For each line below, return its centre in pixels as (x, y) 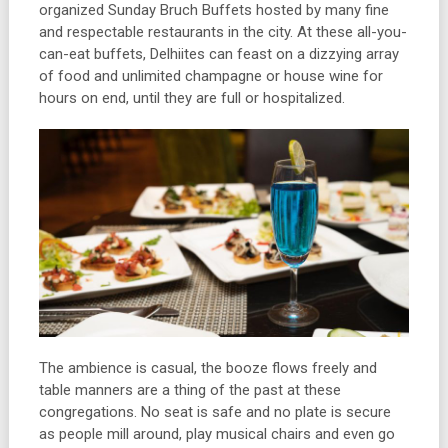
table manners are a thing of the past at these (189, 390)
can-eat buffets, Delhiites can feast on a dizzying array (218, 54)
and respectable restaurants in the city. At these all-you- (222, 32)
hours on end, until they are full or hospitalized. (191, 98)
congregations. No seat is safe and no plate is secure (214, 412)
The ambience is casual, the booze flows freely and (207, 368)
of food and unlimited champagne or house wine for (210, 76)
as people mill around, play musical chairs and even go (216, 434)
